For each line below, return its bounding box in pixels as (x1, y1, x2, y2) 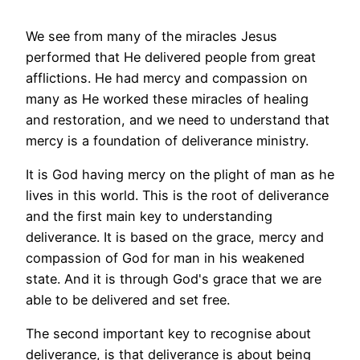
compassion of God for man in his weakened (26, 250, 305, 267)
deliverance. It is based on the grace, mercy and (26, 229, 324, 246)
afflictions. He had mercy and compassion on (26, 69, 308, 86)
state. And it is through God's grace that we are (26, 271, 321, 288)
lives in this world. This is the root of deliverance (26, 187, 329, 204)
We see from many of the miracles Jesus (26, 27, 277, 44)
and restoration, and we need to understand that (26, 111, 329, 128)
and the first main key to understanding (26, 208, 272, 225)
